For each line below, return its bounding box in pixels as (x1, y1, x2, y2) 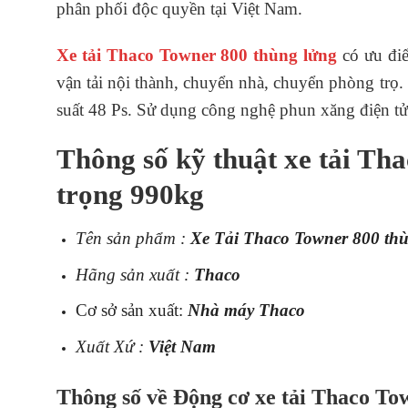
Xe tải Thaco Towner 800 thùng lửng (56, 45, 338, 65)
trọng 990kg (56, 179, 204, 211)
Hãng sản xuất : (75, 264, 194, 284)
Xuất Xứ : (75, 337, 148, 357)
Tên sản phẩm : (75, 229, 190, 249)
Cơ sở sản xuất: (75, 301, 188, 321)
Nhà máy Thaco (187, 301, 305, 321)
